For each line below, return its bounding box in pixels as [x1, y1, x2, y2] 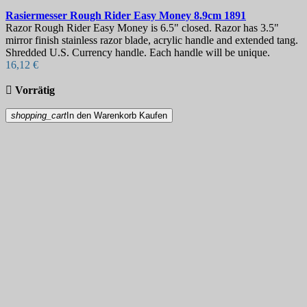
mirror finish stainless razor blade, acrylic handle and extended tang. [5, 34, 298, 47]
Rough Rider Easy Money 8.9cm [70, 10, 224, 22]
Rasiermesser [5, 10, 70, 22]
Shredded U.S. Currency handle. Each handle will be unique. [5, 47, 270, 59]
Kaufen [139, 110, 167, 121]
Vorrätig [15, 84, 55, 97]
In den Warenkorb [66, 110, 136, 121]
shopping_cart [11, 110, 66, 121]
